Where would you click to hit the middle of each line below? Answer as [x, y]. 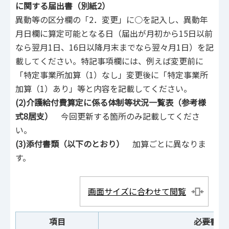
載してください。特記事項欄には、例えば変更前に [109, 61]
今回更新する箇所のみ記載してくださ [130, 116]
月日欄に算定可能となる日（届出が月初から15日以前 [114, 33]
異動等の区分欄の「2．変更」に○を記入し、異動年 [112, 19]
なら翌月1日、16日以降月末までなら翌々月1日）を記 [114, 47]
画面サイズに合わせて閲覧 [137, 191]
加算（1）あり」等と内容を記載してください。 [104, 88]
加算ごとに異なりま [169, 143]
